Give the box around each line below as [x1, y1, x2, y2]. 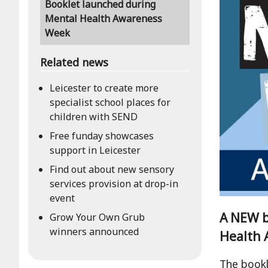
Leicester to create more [50, 81, 159, 95]
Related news [40, 55, 108, 69]
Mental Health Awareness [45, 12, 162, 25]
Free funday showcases [50, 129, 154, 142]
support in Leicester [50, 144, 141, 157]
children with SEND [50, 110, 138, 123]
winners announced [50, 225, 139, 238]
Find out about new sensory [50, 163, 174, 176]
